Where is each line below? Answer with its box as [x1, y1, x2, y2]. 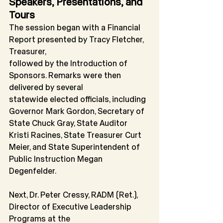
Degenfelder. [9, 166, 56, 176]
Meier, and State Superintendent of [9, 142, 142, 152]
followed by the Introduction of [9, 58, 129, 68]
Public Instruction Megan [9, 154, 105, 164]
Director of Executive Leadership [9, 202, 133, 212]
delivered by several [9, 82, 83, 92]
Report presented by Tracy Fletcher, [9, 34, 145, 44]
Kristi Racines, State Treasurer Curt [9, 130, 143, 140]
